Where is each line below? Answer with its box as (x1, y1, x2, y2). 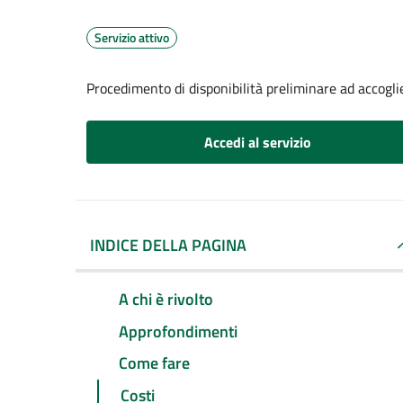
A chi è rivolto (119, 286, 213, 311)
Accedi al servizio (203, 131, 311, 153)
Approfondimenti (119, 318, 237, 344)
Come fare (119, 351, 190, 376)
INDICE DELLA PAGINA (90, 233, 246, 257)
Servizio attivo (94, 28, 169, 47)
